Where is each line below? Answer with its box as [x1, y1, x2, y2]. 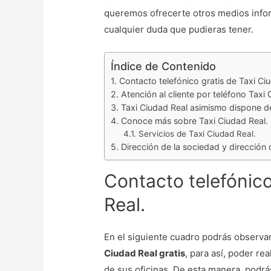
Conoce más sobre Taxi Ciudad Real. [121, 116, 269, 126]
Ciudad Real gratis [104, 247, 186, 260]
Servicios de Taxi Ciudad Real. [139, 129, 256, 139]
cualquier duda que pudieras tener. [104, 24, 254, 36]
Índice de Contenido [111, 60, 217, 73]
